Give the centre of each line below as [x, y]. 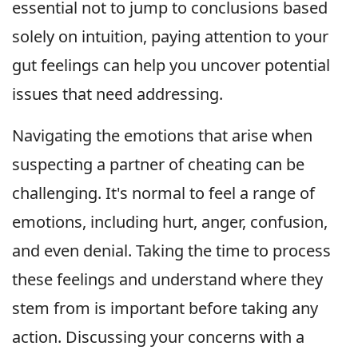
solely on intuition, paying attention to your [170, 37]
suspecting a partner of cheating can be [158, 165]
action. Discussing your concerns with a [158, 337]
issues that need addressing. [117, 94]
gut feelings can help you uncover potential [171, 66]
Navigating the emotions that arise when [162, 136]
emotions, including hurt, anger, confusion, [170, 222]
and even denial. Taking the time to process [171, 251]
